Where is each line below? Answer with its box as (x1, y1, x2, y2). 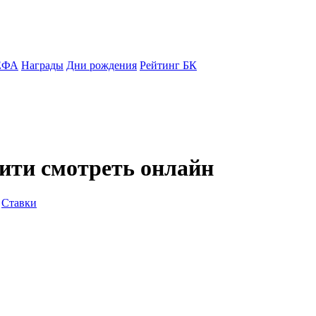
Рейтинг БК (140, 59, 197, 71)
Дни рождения (66, 59, 137, 71)
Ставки (1, 196, 37, 209)
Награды (21, 59, 63, 71)
